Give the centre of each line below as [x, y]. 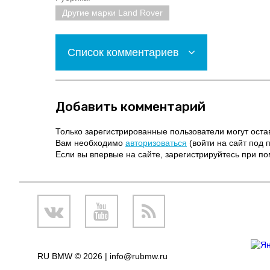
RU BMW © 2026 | [74, 256]
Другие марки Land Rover [112, 13]
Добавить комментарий [130, 106]
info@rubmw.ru [139, 256]
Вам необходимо [90, 143]
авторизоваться [156, 143]
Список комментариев [125, 52]
